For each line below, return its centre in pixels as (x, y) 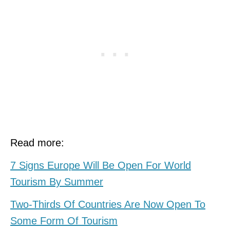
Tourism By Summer (57, 182)
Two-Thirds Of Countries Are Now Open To (108, 205)
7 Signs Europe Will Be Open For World (101, 166)
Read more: (37, 143)
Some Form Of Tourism (64, 221)
